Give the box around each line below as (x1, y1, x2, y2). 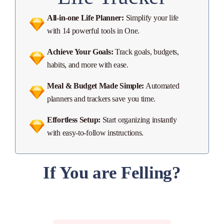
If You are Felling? (43, 163, 181, 182)
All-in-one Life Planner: (47, 13, 124, 22)
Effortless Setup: (47, 115, 100, 124)
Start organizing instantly (100, 115, 177, 124)
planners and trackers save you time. (47, 94, 156, 103)
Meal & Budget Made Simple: (47, 81, 144, 90)
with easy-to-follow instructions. (47, 128, 144, 137)
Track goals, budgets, (113, 47, 179, 56)
